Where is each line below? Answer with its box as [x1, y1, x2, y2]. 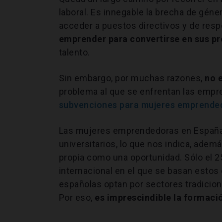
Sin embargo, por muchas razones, [58, 72, 205, 83]
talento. [58, 47, 90, 57]
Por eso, [58, 192, 95, 203]
